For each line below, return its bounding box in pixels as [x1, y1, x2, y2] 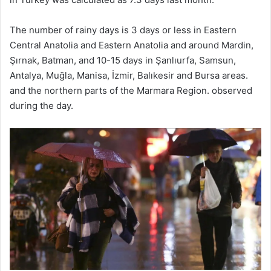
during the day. [10, 99, 73, 111]
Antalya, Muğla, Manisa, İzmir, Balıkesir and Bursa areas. [10, 69, 248, 81]
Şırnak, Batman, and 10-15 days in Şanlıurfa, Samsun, [10, 54, 236, 66]
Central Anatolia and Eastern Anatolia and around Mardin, [10, 39, 253, 51]
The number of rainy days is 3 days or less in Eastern [10, 24, 237, 36]
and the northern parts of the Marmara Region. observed [10, 84, 252, 96]
